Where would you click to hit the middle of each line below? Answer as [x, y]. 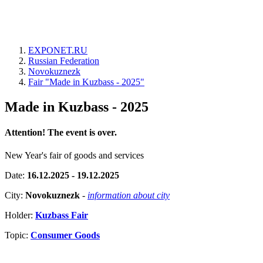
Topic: [18, 235]
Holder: [20, 215]
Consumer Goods [65, 235]
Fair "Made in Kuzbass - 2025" [86, 82]
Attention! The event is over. [61, 133]
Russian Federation [64, 61]
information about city [129, 195]
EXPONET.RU [58, 50]
